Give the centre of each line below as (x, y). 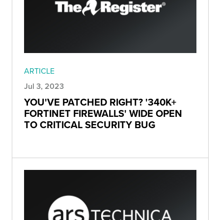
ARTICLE (39, 70)
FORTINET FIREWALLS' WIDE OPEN (103, 113)
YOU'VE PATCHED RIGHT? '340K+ (100, 102)
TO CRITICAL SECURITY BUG (90, 124)
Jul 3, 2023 (44, 86)
